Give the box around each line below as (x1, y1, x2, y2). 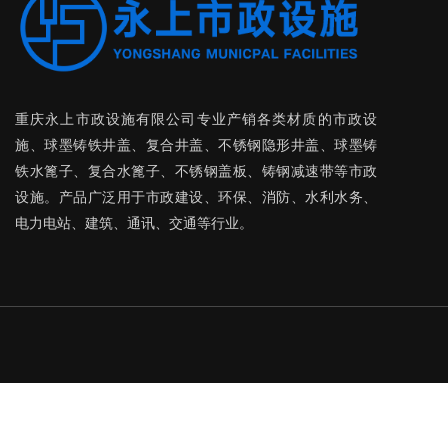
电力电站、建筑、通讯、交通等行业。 (15, 214, 253, 231)
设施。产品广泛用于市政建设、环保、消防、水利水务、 (15, 188, 377, 205)
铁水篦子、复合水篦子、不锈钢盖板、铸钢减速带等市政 (15, 162, 377, 179)
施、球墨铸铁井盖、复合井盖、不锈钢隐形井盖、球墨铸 (15, 136, 377, 153)
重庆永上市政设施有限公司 (15, 110, 197, 127)
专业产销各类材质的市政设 (196, 110, 378, 127)
